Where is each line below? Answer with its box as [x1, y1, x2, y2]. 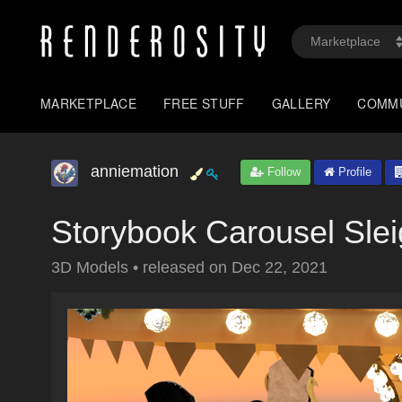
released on [143, 258, 232, 276]
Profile [335, 165, 371, 179]
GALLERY [271, 94, 331, 112]
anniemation [91, 162, 179, 180]
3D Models [51, 258, 133, 276]
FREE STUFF [163, 94, 245, 112]
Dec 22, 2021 [232, 258, 328, 276]
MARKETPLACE [40, 94, 137, 112]
